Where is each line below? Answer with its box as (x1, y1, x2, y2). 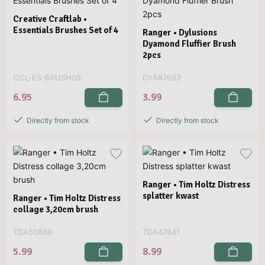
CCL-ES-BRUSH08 (12, 72, 81, 82)
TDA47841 (142, 227, 180, 237)
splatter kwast (142, 190, 199, 201)
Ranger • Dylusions (142, 27, 217, 38)
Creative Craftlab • (12, 13, 87, 24)
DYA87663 (142, 72, 181, 82)
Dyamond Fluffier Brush (142, 38, 236, 49)
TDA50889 (12, 227, 52, 237)
